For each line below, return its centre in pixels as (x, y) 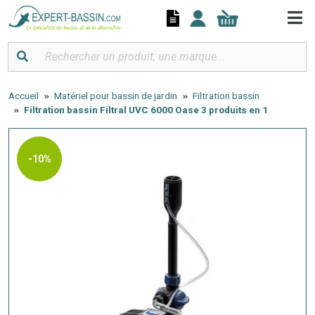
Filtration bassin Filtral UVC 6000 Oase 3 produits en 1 (146, 109)
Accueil (24, 95)
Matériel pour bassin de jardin (116, 95)
